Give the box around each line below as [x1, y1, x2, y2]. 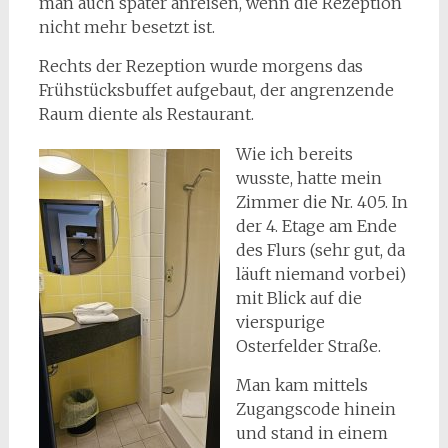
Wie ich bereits [235, 144, 353, 164]
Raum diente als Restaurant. [38, 104, 262, 124]
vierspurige [235, 312, 325, 332]
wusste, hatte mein [235, 168, 382, 188]
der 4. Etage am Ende [235, 216, 397, 236]
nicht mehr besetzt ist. [38, 17, 215, 37]
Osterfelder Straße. [235, 336, 381, 356]
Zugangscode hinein [235, 399, 396, 419]
